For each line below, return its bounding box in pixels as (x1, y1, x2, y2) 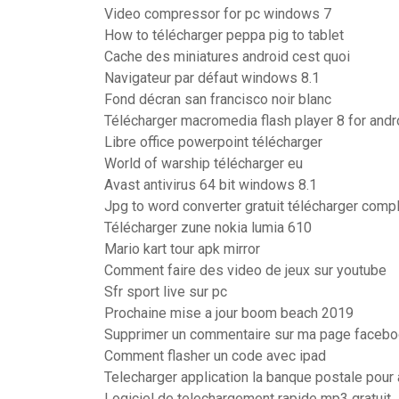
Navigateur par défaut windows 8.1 (104, 69, 320, 86)
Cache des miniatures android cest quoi (104, 48, 350, 65)
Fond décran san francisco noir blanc (104, 91, 331, 108)
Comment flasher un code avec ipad (104, 347, 326, 364)
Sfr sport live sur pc (104, 283, 227, 300)
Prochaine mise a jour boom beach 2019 (104, 305, 354, 322)
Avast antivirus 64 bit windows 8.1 (104, 176, 317, 193)
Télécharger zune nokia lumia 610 (104, 219, 312, 236)
